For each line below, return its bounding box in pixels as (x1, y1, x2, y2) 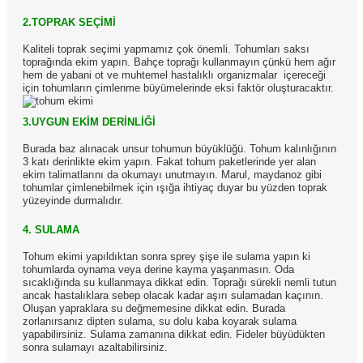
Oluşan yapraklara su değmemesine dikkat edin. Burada (23, 301, 285, 314)
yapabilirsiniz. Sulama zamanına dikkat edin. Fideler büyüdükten (23, 327, 325, 340)
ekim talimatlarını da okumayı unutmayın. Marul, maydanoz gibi (23, 168, 322, 181)
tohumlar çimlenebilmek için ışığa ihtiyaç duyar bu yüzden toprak (23, 181, 327, 194)
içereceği (284, 68, 326, 81)
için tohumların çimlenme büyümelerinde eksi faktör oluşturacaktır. (23, 81, 334, 94)
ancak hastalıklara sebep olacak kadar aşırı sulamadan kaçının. (23, 288, 323, 301)
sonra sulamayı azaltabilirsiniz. (23, 340, 168, 353)
